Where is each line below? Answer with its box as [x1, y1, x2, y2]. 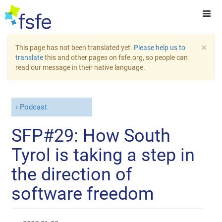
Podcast [19, 103, 47, 112]
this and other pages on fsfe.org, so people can [43, 54, 188, 61]
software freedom [11, 183, 155, 204]
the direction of [11, 164, 133, 185]
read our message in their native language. [15, 63, 145, 71]
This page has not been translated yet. [15, 44, 134, 52]
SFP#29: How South [11, 125, 171, 146]
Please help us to [134, 44, 185, 52]
